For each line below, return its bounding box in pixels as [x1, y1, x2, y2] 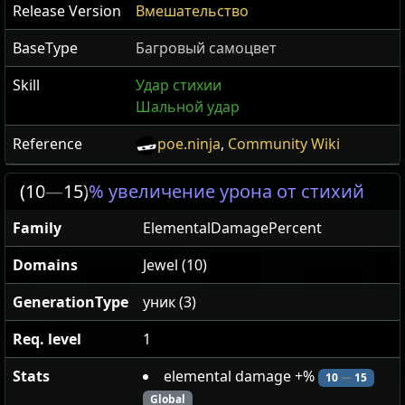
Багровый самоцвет [136, 38, 277, 59]
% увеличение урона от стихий [89, 179, 364, 204]
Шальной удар [136, 97, 240, 118]
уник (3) [143, 292, 196, 313]
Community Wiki [228, 134, 340, 155]
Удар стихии [136, 75, 221, 96]
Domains [13, 255, 78, 276]
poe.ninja [157, 134, 221, 155]
